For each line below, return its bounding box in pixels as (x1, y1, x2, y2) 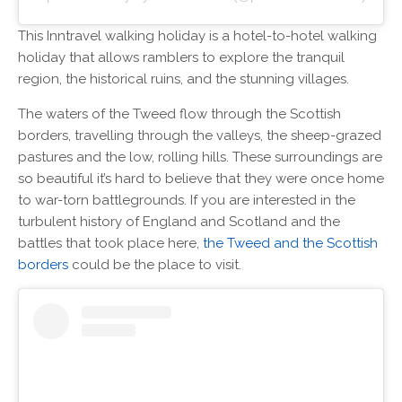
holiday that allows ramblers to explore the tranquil (18, 49, 345, 66)
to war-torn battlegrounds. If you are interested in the (18, 192, 355, 209)
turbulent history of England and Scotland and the (18, 214, 340, 231)
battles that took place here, (18, 235, 203, 252)
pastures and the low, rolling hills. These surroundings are (18, 149, 382, 166)
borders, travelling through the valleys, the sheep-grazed (18, 127, 381, 144)
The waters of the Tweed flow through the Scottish (18, 106, 341, 123)
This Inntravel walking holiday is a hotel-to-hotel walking (18, 28, 377, 45)
